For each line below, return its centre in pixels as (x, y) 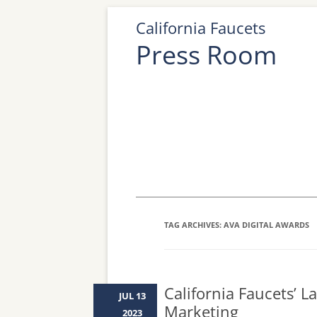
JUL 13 (132, 296)
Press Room (206, 55)
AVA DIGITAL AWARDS (266, 225)
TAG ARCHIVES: (194, 225)
